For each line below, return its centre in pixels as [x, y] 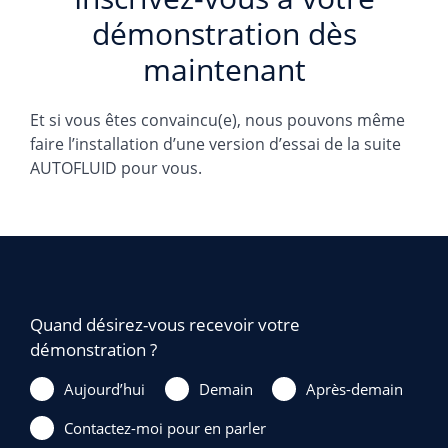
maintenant [224, 69]
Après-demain [354, 389]
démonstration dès [224, 33]
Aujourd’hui [104, 389]
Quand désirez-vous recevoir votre [165, 324]
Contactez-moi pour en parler [165, 428]
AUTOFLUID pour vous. [116, 168]
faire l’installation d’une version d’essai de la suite [215, 144]
